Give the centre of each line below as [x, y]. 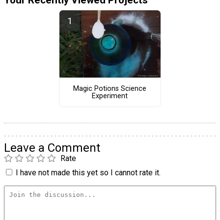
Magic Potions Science [110, 88]
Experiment [110, 96]
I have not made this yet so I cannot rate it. [88, 173]
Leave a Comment [52, 148]
